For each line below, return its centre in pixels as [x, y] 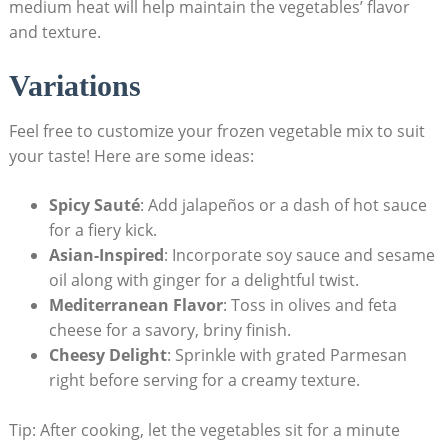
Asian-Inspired [106, 255]
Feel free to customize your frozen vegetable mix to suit [216, 131]
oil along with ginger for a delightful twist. [203, 280]
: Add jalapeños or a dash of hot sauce [283, 205]
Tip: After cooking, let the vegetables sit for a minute [204, 430]
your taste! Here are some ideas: [131, 156]
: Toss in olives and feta [309, 305]
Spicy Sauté [94, 205]
